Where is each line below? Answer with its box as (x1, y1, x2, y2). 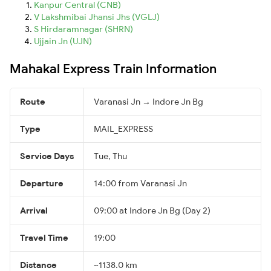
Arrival (20, 204, 48, 216)
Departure (20, 177, 64, 189)
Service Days (20, 150, 74, 162)
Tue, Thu (94, 150, 127, 162)
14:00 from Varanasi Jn (94, 177, 187, 189)
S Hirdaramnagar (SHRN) (34, 23, 133, 34)
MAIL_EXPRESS (94, 123, 153, 134)
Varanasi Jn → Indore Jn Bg (94, 96, 203, 107)
